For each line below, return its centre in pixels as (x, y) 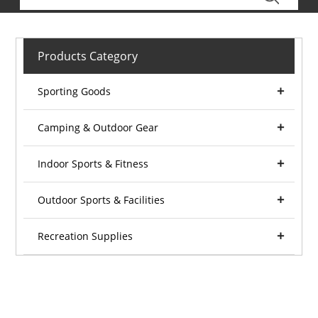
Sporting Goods (75, 92)
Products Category (88, 56)
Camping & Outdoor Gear (98, 128)
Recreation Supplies (86, 236)
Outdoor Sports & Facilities (102, 200)
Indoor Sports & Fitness (93, 164)
